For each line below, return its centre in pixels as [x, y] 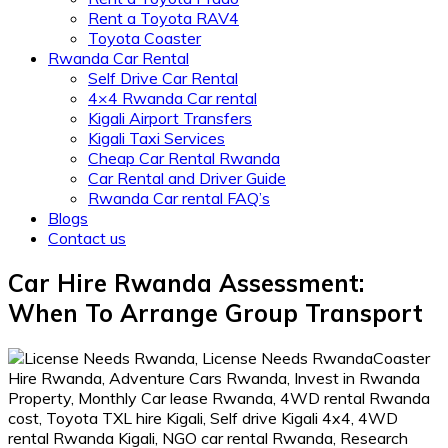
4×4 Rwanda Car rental [172, 98]
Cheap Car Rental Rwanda [184, 158]
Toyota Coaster [144, 38]
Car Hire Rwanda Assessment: [186, 282]
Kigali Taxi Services [156, 138]
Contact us [87, 238]
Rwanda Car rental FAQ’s [179, 198]
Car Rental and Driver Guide [187, 178]
